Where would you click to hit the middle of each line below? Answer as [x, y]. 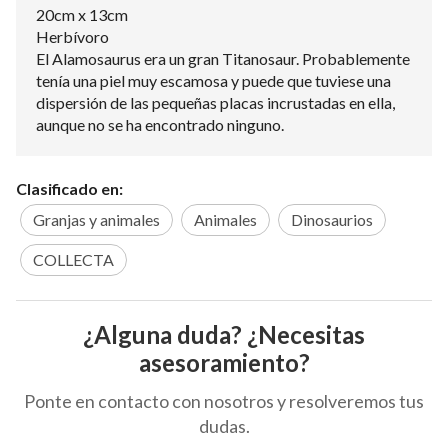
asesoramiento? [224, 362]
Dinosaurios [332, 219]
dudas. [224, 425]
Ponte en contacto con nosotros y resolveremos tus [224, 400]
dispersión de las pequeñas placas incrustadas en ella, [215, 102]
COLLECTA [73, 259]
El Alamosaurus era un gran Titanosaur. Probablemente [223, 58]
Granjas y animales [96, 219]
